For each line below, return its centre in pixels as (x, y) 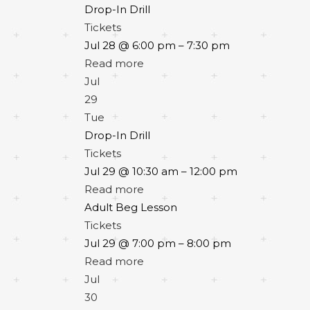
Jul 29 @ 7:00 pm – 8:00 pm (158, 243)
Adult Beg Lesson (131, 207)
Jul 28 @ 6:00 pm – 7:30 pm (157, 45)
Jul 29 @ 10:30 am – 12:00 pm (161, 171)
